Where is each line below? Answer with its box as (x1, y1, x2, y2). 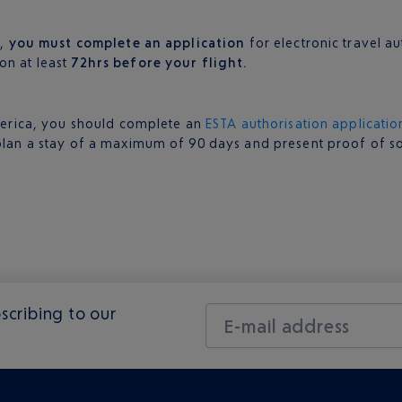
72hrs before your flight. (71, 55, 249, 70)
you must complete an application (8, 35, 246, 50)
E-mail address (223, 315, 351, 337)
